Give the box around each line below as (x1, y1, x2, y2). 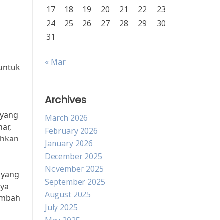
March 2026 (45, 112, 88, 123)
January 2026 (45, 138, 93, 149)
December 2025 (45, 151, 102, 162)
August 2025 (45, 189, 91, 200)
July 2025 (45, 202, 78, 213)
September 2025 (45, 176, 105, 187)
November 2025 (45, 164, 104, 174)
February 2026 (45, 125, 98, 136)
